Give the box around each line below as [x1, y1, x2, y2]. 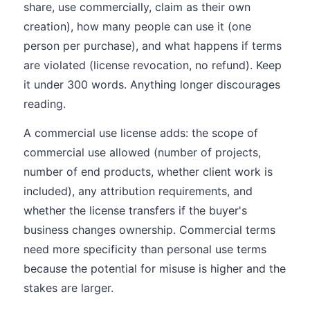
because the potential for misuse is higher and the [24, 262, 286, 275]
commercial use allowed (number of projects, [24, 145, 261, 159]
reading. [24, 97, 66, 111]
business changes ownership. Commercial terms [24, 223, 275, 237]
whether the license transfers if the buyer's [24, 203, 247, 217]
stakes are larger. [24, 281, 113, 295]
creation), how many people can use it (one [24, 19, 251, 33]
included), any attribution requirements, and [24, 184, 253, 198]
